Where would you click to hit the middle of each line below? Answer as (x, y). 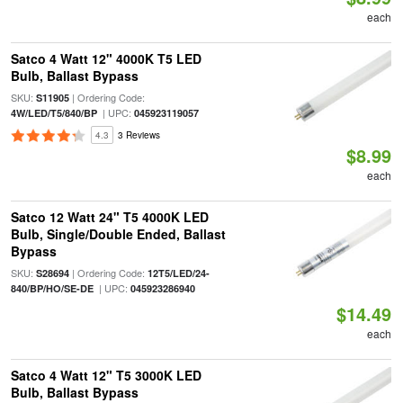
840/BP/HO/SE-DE (52, 288)
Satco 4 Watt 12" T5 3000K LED (106, 375)
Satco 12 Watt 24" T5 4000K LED (109, 217)
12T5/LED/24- (178, 273)
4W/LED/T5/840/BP (54, 113)
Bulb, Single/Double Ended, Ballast (118, 234)
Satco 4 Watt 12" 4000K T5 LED (106, 58)
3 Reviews (139, 135)
